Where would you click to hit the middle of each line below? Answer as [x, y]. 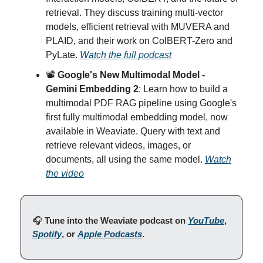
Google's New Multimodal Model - [131, 75]
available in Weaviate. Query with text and [133, 131]
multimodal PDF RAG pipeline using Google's [141, 103]
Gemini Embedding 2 [92, 89]
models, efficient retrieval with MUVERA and [138, 26]
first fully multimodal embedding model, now [137, 117]
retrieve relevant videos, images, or [118, 145]
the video [65, 173]
